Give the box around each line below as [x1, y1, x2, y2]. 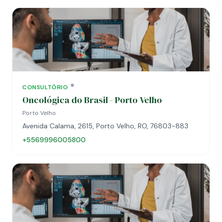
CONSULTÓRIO [22, 83, 68, 91]
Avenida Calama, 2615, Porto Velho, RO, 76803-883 [22, 121, 188, 130]
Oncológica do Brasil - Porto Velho [22, 94, 162, 106]
